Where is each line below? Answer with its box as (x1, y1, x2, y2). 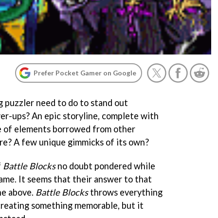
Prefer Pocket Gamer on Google (34, 69, 136, 77)
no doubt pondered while (55, 160, 155, 171)
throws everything (88, 186, 163, 198)
